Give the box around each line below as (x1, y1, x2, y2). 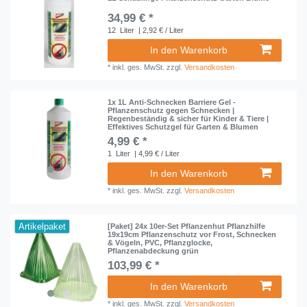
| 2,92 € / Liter (136, 26, 184, 35)
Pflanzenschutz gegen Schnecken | (108, 106, 235, 115)
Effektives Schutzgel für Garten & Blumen (108, 123, 259, 132)
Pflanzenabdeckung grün (108, 246, 199, 255)
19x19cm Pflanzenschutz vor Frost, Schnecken (108, 230, 277, 238)
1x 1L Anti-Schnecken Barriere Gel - (108, 98, 236, 107)
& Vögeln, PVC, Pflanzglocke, (108, 238, 213, 247)
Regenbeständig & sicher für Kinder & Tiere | (108, 114, 269, 123)
